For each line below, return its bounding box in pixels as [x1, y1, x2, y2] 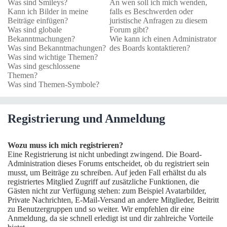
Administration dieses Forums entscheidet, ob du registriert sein [8, 159, 209, 168]
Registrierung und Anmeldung [8, 112, 165, 125]
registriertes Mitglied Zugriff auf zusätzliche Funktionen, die [8, 177, 199, 186]
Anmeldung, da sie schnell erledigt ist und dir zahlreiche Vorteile [8, 214, 213, 222]
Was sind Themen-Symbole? [8, 80, 99, 89]
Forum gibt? [109, 25, 148, 34]
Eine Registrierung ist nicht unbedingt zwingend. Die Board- [8, 150, 202, 159]
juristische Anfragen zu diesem [109, 16, 207, 25]
